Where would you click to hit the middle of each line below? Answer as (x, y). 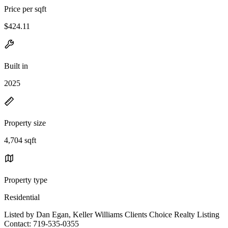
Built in (16, 66)
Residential (22, 197)
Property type (26, 180)
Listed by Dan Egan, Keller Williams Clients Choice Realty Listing (112, 214)
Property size (25, 123)
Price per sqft (25, 9)
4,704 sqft (20, 140)
